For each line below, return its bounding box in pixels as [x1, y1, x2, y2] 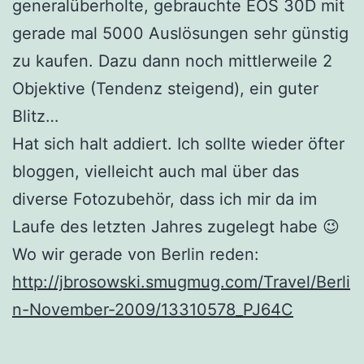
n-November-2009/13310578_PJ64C [12, 299, 293, 319]
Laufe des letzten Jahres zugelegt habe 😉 [12, 216, 340, 236]
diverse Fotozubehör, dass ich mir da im [12, 188, 317, 209]
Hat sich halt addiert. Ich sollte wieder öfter [12, 133, 344, 154]
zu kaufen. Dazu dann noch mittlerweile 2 [12, 50, 332, 71]
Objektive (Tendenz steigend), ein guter [12, 78, 318, 98]
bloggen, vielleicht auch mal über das [12, 161, 299, 181]
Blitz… [12, 106, 58, 126]
